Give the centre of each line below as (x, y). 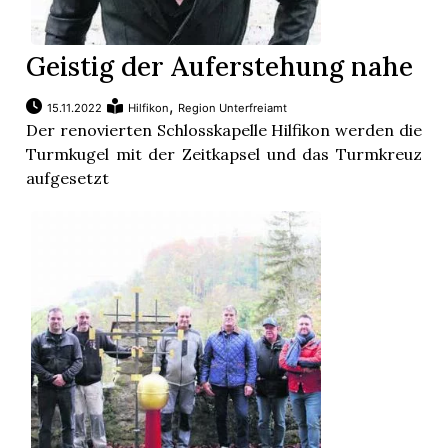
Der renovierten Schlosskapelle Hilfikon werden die (224, 130)
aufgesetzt (68, 178)
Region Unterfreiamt (233, 108)
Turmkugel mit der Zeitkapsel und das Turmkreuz (224, 154)
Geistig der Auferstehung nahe (220, 66)
